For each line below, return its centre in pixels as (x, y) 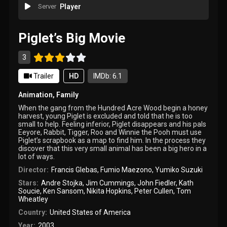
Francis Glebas (74, 169)
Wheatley (33, 199)
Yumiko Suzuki (179, 169)
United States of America (90, 212)
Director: (34, 169)
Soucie (29, 191)
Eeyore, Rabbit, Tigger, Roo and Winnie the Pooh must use (110, 132)
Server (47, 7)
